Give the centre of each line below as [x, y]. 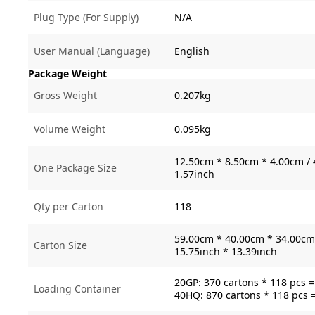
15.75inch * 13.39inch [226, 251]
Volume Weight [70, 129]
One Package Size [75, 168]
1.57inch [194, 174]
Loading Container [77, 289]
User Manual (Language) [92, 51]
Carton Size [60, 245]
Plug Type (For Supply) [86, 17]
